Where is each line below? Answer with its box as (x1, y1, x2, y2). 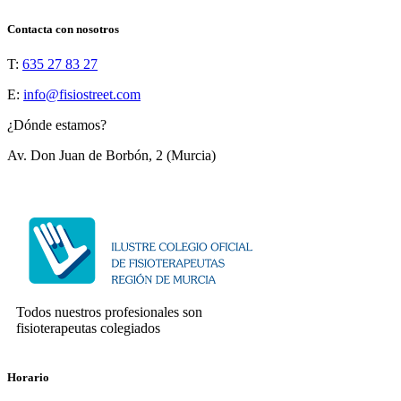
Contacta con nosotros (7, 22, 119, 36)
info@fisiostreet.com (23, 87, 141, 103)
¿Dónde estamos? (7, 117, 107, 133)
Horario (7, 371, 49, 385)
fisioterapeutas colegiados (16, 320, 160, 337)
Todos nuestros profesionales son (16, 304, 202, 320)
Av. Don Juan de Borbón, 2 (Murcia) (7, 148, 216, 164)
